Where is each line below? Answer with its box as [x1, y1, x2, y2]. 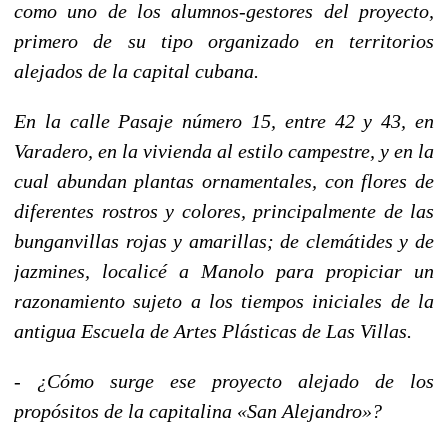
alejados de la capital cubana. [14, 59, 259, 82]
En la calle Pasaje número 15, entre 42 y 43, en [14, 109, 434, 132]
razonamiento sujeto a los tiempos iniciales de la [14, 289, 434, 312]
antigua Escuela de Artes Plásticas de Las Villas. [14, 319, 412, 342]
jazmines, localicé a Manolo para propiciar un [14, 259, 434, 282]
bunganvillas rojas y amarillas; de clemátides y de [14, 229, 434, 252]
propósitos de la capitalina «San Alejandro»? [14, 399, 382, 422]
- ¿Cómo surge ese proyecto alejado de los [14, 369, 434, 392]
